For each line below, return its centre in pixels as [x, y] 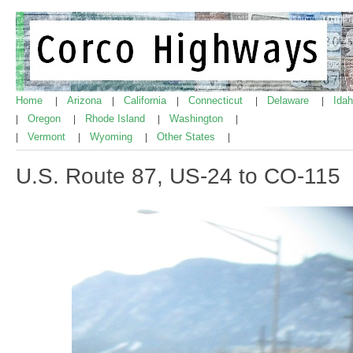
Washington [198, 119]
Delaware [290, 100]
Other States [188, 137]
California [147, 100]
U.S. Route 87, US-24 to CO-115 [178, 176]
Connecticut [217, 100]
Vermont [48, 137]
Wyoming [113, 137]
